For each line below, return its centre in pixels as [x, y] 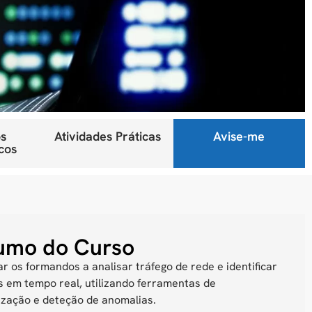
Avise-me [239, 136]
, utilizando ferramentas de [148, 283]
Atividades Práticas [107, 136]
